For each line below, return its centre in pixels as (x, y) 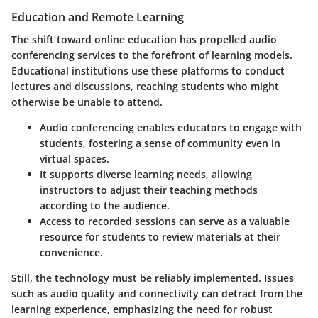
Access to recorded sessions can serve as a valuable (165, 221)
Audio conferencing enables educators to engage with (171, 128)
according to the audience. (105, 206)
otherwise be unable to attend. (87, 102)
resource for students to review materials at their (160, 237)
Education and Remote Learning (98, 17)
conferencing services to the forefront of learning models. (152, 55)
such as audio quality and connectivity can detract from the (157, 294)
